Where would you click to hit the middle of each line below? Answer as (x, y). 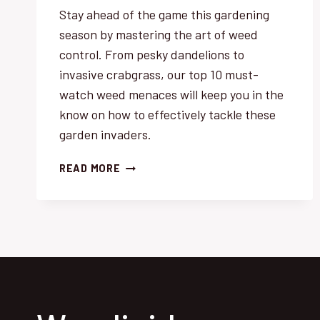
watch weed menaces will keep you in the (171, 95)
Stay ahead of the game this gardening (164, 15)
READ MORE (90, 169)
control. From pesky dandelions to (152, 55)
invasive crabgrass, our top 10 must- (159, 75)
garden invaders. (105, 135)
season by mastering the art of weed (159, 35)
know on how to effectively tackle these (167, 115)
